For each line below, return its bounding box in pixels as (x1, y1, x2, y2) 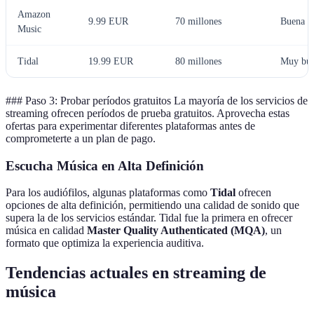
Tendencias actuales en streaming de (6, 264, 266, 282)
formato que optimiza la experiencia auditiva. (6, 237, 204, 250)
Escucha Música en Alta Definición (6, 158, 204, 173)
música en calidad (6, 224, 87, 237)
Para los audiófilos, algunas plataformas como (6, 186, 210, 199)
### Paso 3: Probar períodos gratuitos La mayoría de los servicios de (6, 94, 308, 107)
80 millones (175, 55, 221, 67)
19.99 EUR (88, 55, 133, 67)
